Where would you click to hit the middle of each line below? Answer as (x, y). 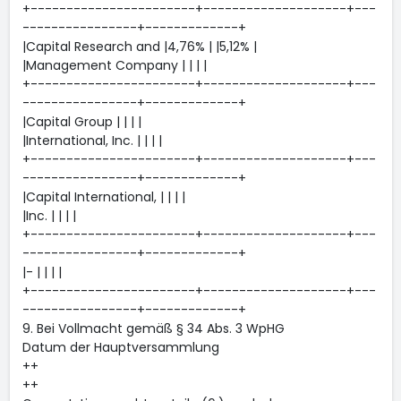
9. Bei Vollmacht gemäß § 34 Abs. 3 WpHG (153, 328)
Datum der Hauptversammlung (120, 347)
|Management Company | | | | (114, 65)
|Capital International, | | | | (103, 197)
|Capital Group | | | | (81, 122)
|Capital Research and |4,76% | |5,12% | (139, 47)
